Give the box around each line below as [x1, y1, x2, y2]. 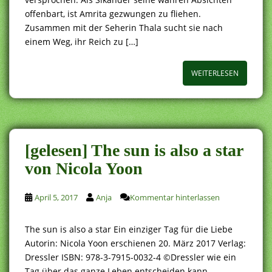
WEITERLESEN [191, 67, 239, 78]
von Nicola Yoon [25, 158, 143, 178]
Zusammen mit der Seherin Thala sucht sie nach [25, 21, 223, 33]
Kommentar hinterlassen [130, 191, 220, 203]
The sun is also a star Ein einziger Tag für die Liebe [25, 223, 233, 235]
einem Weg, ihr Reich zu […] [25, 35, 138, 47]
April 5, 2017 [35, 191, 78, 203]
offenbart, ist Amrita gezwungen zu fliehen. [25, 7, 201, 19]
